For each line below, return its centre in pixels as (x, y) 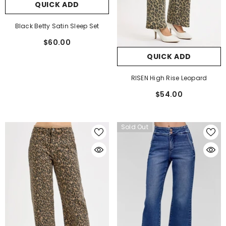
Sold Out (135, 127)
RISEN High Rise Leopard (169, 78)
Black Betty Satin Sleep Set (57, 26)
